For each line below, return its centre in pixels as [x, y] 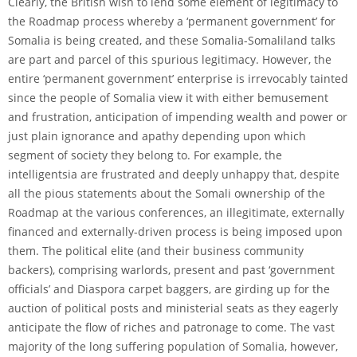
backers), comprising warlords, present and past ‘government [171, 269]
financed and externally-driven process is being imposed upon [175, 231]
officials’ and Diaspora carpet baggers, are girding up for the [169, 288]
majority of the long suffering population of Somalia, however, [173, 346]
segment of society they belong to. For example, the [145, 155]
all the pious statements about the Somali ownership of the [167, 193]
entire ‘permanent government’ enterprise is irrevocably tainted [178, 78]
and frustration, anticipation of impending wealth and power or [178, 116]
